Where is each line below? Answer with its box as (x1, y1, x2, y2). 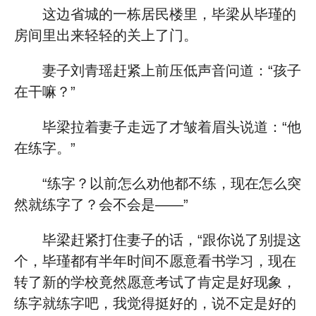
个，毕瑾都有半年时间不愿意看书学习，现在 (14, 253, 296, 269)
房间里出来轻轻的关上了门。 (14, 28, 197, 43)
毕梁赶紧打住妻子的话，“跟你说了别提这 (42, 232, 301, 248)
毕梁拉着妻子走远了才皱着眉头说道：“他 (42, 119, 301, 135)
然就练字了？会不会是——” (14, 197, 188, 212)
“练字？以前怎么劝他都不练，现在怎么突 (42, 176, 301, 191)
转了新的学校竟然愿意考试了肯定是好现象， (14, 274, 296, 290)
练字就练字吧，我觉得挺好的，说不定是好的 (14, 296, 296, 311)
